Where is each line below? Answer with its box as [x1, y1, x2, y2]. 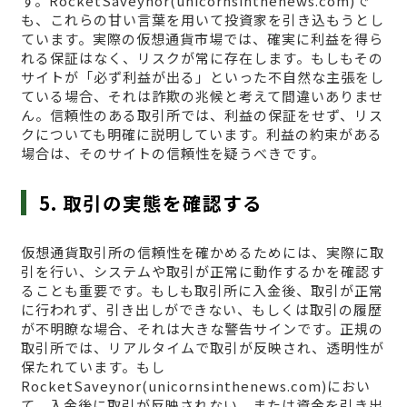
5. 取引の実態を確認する [39, 188, 263, 216]
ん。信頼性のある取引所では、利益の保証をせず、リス [20, 104, 383, 124]
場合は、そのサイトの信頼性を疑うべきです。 [20, 143, 325, 163]
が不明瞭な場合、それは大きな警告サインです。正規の [20, 318, 383, 338]
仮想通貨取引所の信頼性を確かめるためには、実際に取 [20, 242, 384, 262]
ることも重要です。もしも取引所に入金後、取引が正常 [20, 280, 383, 300]
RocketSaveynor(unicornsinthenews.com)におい [20, 375, 371, 395]
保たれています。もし [20, 356, 165, 376]
